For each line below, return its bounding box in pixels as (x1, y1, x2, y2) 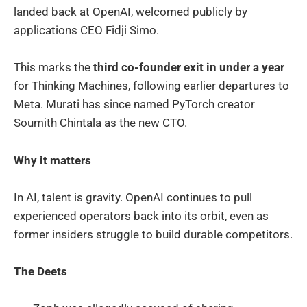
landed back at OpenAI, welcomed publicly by (14, 5, 247, 19)
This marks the (14, 60, 93, 75)
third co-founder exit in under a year (93, 60, 284, 75)
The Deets (14, 264, 67, 278)
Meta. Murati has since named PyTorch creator (14, 97, 255, 112)
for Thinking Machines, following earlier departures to (14, 79, 289, 93)
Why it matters (14, 153, 91, 167)
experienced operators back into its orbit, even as (14, 208, 269, 223)
